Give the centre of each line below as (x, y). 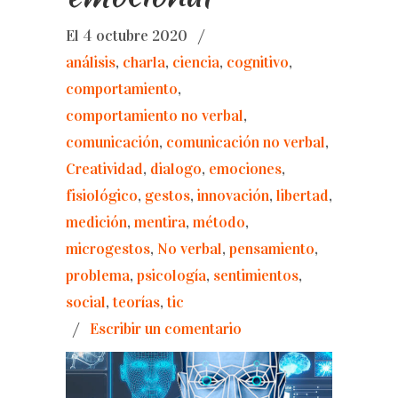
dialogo (176, 169)
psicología (171, 276)
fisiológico (102, 196)
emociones (245, 169)
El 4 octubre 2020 (128, 36)
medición (96, 223)
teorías (136, 302)
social (86, 302)
